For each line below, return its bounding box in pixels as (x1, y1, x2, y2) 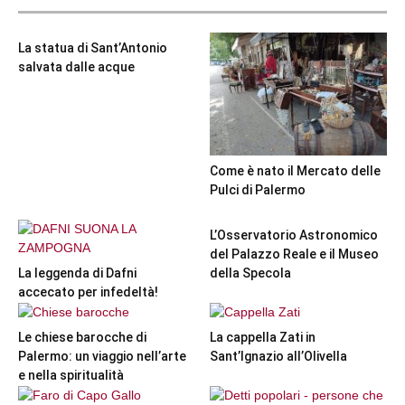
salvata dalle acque (18, 60, 135, 75)
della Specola (209, 265, 291, 280)
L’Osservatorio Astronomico (209, 227, 378, 242)
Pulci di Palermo (209, 182, 306, 197)
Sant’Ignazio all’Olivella (209, 348, 347, 363)
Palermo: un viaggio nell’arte (18, 348, 186, 363)
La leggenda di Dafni (18, 265, 137, 280)
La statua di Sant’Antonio (18, 41, 167, 56)
